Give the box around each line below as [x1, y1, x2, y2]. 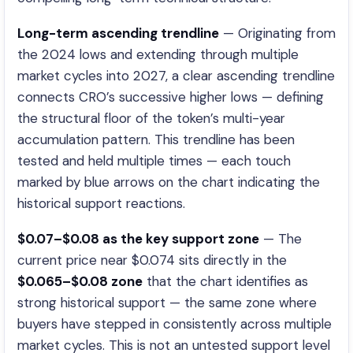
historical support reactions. [17, 195, 185, 212]
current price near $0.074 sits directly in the [17, 251, 287, 269]
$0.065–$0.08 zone [17, 273, 143, 290]
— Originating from [219, 24, 336, 42]
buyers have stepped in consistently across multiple [17, 315, 332, 333]
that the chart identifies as [143, 273, 308, 290]
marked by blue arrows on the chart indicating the [17, 173, 320, 191]
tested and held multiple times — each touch [17, 152, 291, 169]
